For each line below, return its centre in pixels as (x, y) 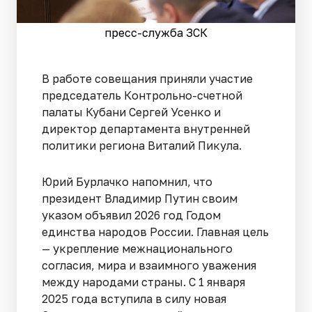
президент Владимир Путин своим (140, 198)
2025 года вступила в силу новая (134, 298)
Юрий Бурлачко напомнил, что (127, 181)
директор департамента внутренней (146, 128)
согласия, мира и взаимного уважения (149, 265)
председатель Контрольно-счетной (142, 95)
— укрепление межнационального (137, 248)
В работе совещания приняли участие (147, 78)
